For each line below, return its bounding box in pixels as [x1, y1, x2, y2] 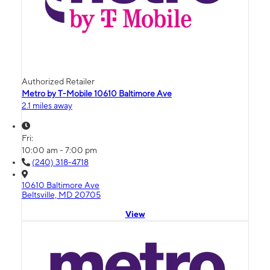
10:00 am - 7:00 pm [22, 145, 97, 155]
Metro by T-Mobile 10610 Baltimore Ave [22, 89, 172, 99]
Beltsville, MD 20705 [22, 190, 101, 200]
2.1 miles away [22, 101, 72, 111]
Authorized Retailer [22, 77, 95, 87]
